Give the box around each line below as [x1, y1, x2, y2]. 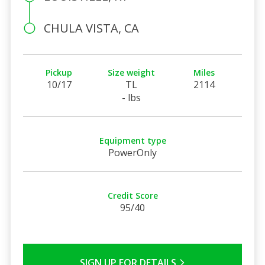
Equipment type [99, 134, 166, 146]
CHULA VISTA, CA [43, 20, 139, 36]
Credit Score [107, 189, 158, 201]
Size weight [108, 66, 156, 78]
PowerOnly [108, 146, 157, 159]
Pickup [46, 66, 73, 78]
